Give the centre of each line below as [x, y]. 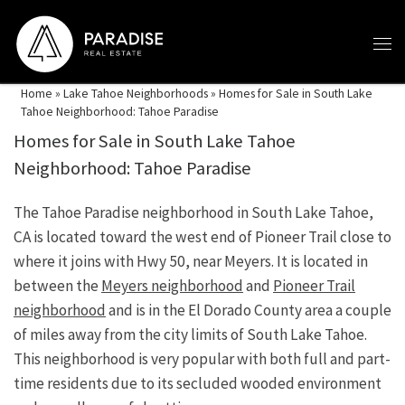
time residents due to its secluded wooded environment [198, 384]
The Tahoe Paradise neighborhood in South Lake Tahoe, [193, 213]
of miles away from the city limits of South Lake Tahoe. [190, 335]
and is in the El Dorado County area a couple [249, 311]
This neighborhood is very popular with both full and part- [202, 359]
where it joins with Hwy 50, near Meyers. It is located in [191, 262]
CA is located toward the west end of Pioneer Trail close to [202, 237]
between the [57, 286]
